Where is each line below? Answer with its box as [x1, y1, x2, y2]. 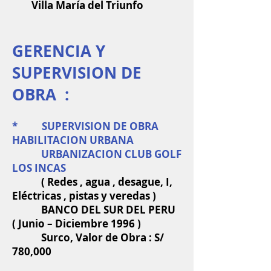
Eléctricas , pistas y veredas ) [12, 189, 156, 203]
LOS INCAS [12, 161, 66, 175]
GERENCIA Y [12, 40, 105, 62]
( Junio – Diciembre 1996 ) [12, 217, 141, 230]
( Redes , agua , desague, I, [12, 175, 172, 189]
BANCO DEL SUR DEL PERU [12, 203, 178, 217]
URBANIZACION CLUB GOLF [12, 147, 181, 161]
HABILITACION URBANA [12, 133, 134, 147]
